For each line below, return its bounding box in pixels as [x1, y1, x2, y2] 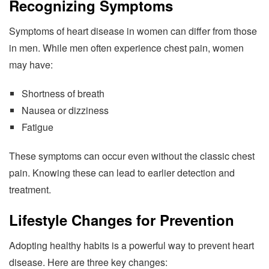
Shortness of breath [21, 86, 104, 101]
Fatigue [21, 120, 53, 134]
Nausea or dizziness [21, 103, 109, 118]
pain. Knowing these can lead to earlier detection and [9, 166, 235, 180]
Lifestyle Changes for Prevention [9, 210, 234, 231]
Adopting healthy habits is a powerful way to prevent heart [9, 238, 254, 253]
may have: [9, 58, 53, 72]
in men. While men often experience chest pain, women [9, 41, 244, 55]
